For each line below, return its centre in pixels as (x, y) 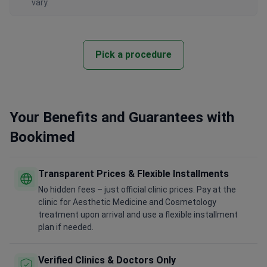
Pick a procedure (133, 55)
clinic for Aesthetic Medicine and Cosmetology (127, 202)
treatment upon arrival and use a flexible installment (138, 215)
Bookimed (42, 137)
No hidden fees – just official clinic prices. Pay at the (137, 190)
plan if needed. (66, 227)
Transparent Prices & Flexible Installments (133, 174)
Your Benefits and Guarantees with (122, 118)
